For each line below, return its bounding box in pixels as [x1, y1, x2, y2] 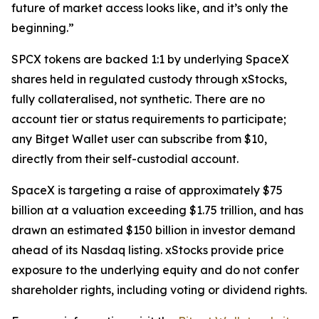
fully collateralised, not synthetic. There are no [11, 92, 265, 107]
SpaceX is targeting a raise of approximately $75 [11, 183, 283, 198]
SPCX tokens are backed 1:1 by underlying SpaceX [11, 52, 289, 67]
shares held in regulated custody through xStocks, [11, 72, 287, 87]
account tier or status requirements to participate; [11, 112, 286, 127]
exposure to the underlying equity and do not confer [11, 263, 299, 278]
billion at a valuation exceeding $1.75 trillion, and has [11, 203, 303, 218]
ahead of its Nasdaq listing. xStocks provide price [11, 243, 284, 258]
